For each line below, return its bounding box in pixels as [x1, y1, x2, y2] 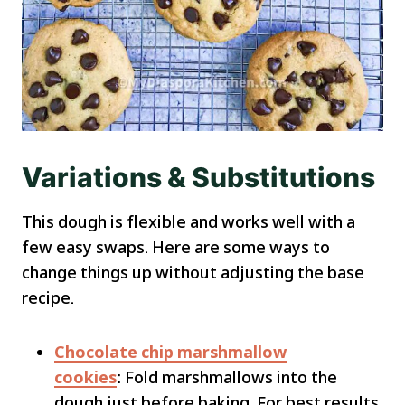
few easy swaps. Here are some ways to [22, 236, 330, 258]
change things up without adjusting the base [22, 261, 364, 283]
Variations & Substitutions [22, 161, 375, 193]
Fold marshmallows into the [121, 366, 337, 388]
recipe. [22, 287, 74, 308]
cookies [54, 366, 117, 388]
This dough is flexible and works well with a [22, 211, 355, 232]
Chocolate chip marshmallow [54, 341, 287, 363]
